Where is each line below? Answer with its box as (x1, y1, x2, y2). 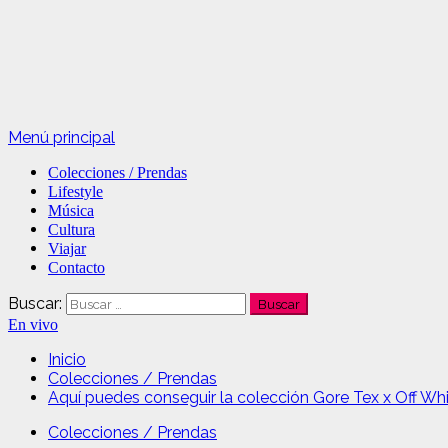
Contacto (48, 259, 105, 276)
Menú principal (8, 128, 115, 147)
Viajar (48, 240, 86, 257)
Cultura (48, 221, 95, 238)
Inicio (48, 350, 86, 369)
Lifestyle (48, 183, 103, 200)
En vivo (8, 316, 58, 333)
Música (48, 202, 94, 219)
